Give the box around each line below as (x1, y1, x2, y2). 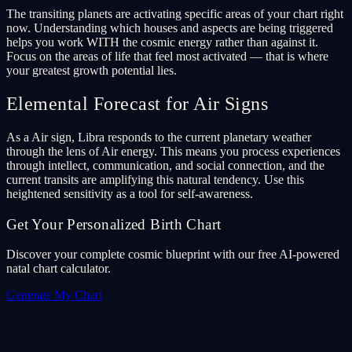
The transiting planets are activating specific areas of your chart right (6, 7, 343, 21)
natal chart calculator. (6, 262, 111, 276)
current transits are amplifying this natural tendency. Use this (6, 173, 304, 186)
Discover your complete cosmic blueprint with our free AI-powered (6, 247, 339, 262)
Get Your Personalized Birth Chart (6, 215, 222, 233)
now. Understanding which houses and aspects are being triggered (6, 21, 333, 35)
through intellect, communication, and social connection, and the (6, 159, 324, 172)
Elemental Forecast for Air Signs (6, 93, 269, 115)
